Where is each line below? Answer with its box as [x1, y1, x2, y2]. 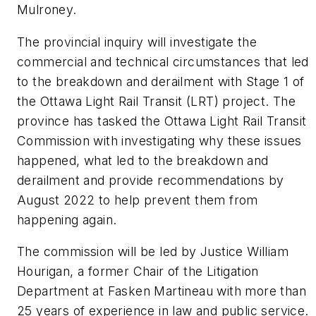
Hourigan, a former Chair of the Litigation [17, 264, 259, 279]
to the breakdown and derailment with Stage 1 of [17, 73, 305, 89]
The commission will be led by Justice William [17, 244, 288, 260]
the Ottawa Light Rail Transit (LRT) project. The [17, 93, 296, 109]
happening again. [17, 212, 117, 227]
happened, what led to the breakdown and [17, 152, 269, 168]
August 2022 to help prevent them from [17, 192, 258, 207]
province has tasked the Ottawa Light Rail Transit [17, 113, 307, 128]
